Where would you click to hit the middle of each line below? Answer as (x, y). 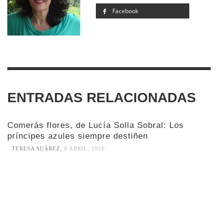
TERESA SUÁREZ (36, 149)
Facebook (124, 11)
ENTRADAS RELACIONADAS (102, 97)
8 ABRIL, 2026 (85, 149)
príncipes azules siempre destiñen (78, 136)
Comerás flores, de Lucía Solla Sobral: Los (96, 125)
